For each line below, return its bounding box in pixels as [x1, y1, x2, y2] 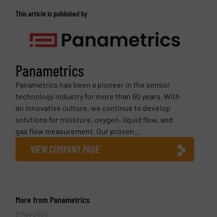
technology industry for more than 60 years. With [15, 91, 180, 101]
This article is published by [15, 8, 87, 18]
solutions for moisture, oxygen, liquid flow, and [15, 114, 173, 124]
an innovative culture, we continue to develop [15, 103, 170, 112]
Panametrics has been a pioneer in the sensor [15, 79, 170, 89]
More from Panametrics [15, 194, 90, 205]
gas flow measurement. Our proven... [15, 126, 140, 136]
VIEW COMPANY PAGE [30, 143, 100, 155]
